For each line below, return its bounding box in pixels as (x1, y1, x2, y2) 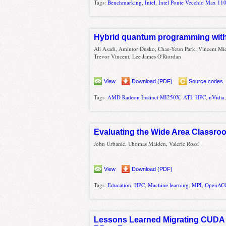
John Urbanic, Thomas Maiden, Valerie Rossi (94, 140, 199, 148)
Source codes (189, 78, 223, 85)
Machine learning (148, 181, 189, 189)
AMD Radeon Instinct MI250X (107, 93, 181, 101)
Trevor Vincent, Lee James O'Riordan (94, 52, 182, 60)
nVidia (209, 93, 225, 101)
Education (107, 181, 132, 189)
